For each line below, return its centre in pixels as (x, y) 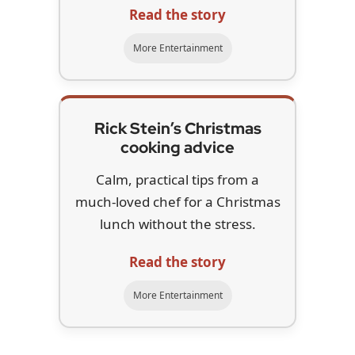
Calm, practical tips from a (177, 179)
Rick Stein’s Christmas (177, 128)
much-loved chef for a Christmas (177, 201)
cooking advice (177, 147)
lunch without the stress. (177, 223)
